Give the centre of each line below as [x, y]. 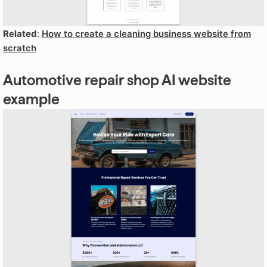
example [31, 99]
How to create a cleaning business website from [146, 33]
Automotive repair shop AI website [117, 80]
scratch [20, 48]
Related [20, 33]
